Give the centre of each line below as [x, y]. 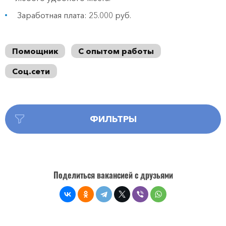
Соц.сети [31, 71]
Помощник [35, 51]
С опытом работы [116, 51]
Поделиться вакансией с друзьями [113, 175]
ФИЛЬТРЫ [113, 119]
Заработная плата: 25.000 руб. [73, 15]
